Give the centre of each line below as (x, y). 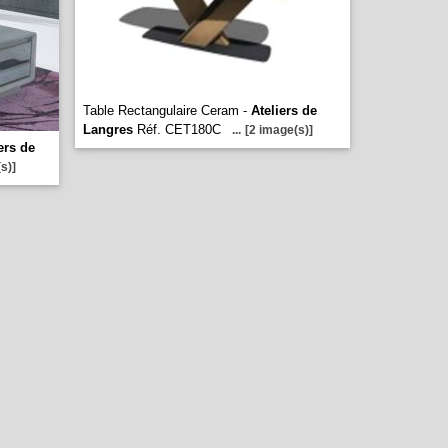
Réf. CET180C (177, 129)
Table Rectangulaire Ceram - (167, 110)
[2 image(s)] (279, 130)
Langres (108, 129)
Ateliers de (284, 110)
